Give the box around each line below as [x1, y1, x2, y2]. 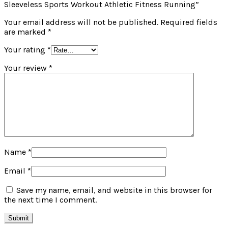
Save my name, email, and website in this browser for [16, 185, 212, 195]
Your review [4, 63, 49, 73]
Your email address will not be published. [4, 17, 158, 27]
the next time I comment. [4, 195, 97, 205]
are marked [4, 27, 48, 37]
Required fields [158, 17, 217, 27]
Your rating [4, 45, 47, 55]
